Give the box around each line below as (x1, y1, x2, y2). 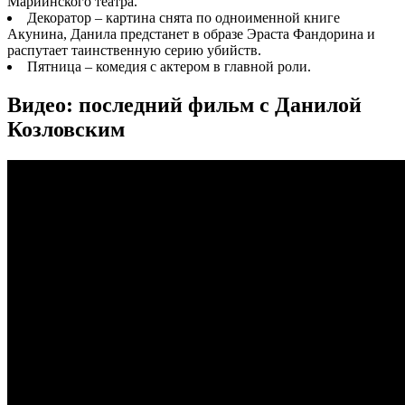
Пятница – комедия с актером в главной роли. (27, 58, 311, 74)
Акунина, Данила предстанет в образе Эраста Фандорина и (7, 25, 375, 42)
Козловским (7, 117, 125, 141)
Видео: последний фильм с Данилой (7, 92, 362, 117)
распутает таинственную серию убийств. (7, 42, 261, 58)
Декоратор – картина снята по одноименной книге (27, 9, 340, 25)
